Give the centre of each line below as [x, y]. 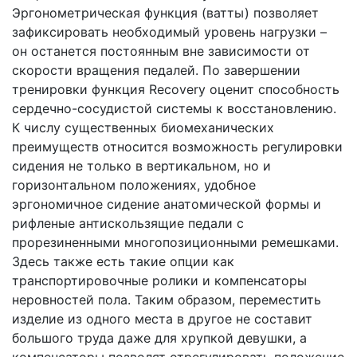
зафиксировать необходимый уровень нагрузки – [169, 31]
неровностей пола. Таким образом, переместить [167, 299]
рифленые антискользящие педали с [128, 223]
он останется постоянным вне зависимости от [161, 51]
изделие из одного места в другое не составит [162, 318]
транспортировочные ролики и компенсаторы [159, 280]
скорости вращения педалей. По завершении [156, 70]
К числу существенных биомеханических [143, 127]
